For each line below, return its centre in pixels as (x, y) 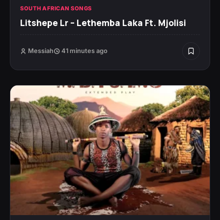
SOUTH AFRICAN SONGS (56, 9)
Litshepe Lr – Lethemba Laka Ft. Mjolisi (103, 23)
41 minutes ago (84, 51)
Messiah (41, 51)
